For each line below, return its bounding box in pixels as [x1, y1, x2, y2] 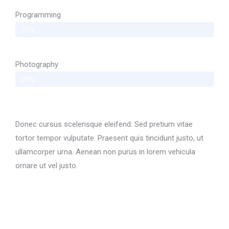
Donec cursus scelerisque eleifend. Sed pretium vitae [15, 119, 193, 129]
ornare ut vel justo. [15, 161, 78, 170]
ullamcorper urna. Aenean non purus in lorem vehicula [15, 147, 195, 156]
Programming [15, 10, 61, 19]
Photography [15, 59, 58, 69]
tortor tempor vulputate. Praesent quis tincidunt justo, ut [15, 133, 203, 143]
